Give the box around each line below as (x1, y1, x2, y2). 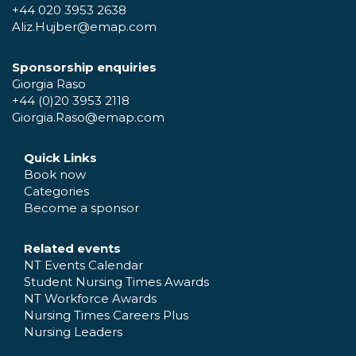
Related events (24, 241, 121, 257)
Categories (24, 184, 89, 199)
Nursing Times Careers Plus (24, 308, 188, 323)
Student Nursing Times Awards (24, 274, 209, 290)
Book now (24, 167, 86, 183)
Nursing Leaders (24, 324, 122, 340)
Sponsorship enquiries (12, 60, 157, 75)
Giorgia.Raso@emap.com (12, 110, 164, 126)
